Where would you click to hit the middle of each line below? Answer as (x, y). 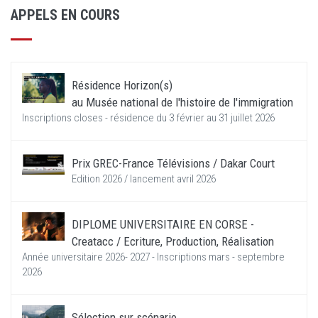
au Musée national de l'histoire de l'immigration (182, 102)
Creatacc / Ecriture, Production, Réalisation (173, 241)
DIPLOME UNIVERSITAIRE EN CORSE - (163, 224)
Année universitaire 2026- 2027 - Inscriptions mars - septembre (153, 257)
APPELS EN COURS (65, 15)
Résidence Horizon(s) (122, 85)
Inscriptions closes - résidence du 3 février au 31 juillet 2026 (148, 118)
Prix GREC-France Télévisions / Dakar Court (173, 163)
